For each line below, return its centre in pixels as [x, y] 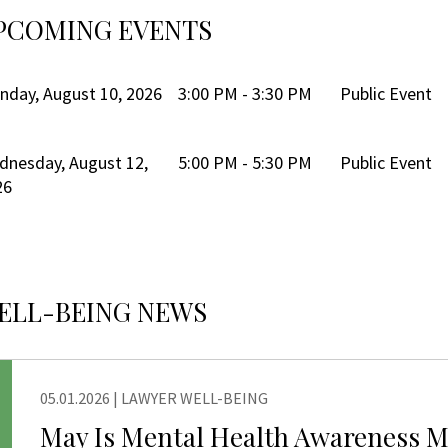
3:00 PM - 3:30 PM [244, 94]
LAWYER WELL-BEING [194, 398]
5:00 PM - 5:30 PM [244, 163]
